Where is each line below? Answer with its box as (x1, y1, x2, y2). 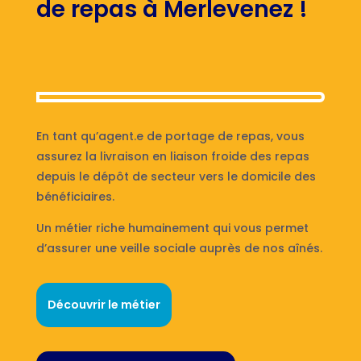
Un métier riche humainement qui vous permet (35, 219, 309, 236)
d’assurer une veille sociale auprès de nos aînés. (35, 239, 322, 256)
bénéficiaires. (35, 188, 114, 205)
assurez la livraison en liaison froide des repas (35, 147, 309, 164)
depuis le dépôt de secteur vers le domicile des (35, 168, 316, 185)
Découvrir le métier (47, 296, 160, 313)
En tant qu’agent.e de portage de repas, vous (35, 127, 305, 144)
